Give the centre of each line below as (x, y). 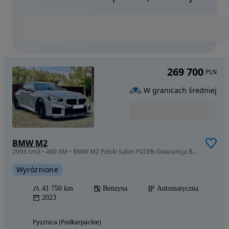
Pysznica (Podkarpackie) (67, 222)
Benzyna (115, 188)
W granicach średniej (180, 90)
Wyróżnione (37, 169)
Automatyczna (178, 188)
